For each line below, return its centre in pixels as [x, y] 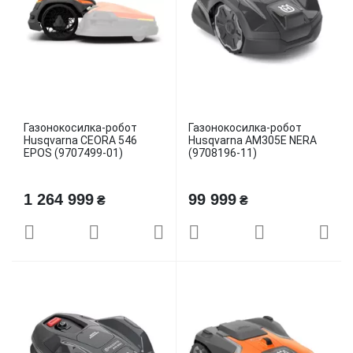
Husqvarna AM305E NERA [253, 140]
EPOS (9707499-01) [73, 153]
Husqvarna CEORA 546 [80, 140]
